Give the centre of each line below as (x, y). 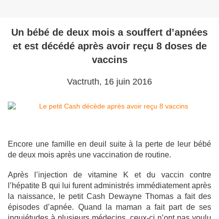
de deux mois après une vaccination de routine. (89, 155)
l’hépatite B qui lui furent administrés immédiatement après (109, 186)
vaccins (109, 60)
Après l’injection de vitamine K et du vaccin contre (109, 175)
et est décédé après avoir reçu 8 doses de (109, 46)
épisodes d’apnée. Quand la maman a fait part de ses (109, 207)
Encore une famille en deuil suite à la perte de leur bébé (109, 144)
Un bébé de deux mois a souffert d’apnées (109, 33)
